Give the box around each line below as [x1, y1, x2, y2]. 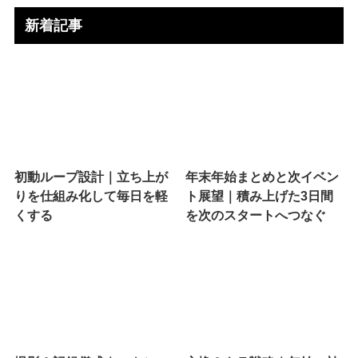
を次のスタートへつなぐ [185, 208, 327, 223]
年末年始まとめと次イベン [185, 169, 340, 185]
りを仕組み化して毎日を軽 [14, 189, 168, 204]
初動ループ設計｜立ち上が [14, 169, 168, 185]
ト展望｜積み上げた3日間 [185, 189, 334, 204]
